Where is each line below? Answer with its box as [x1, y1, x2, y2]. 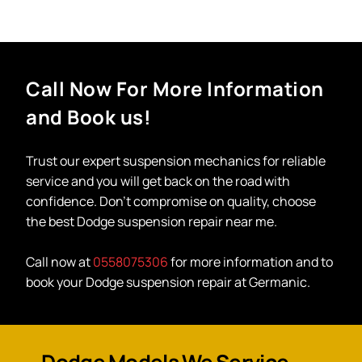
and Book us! [26, 103, 152, 130]
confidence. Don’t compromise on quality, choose [26, 192, 317, 210]
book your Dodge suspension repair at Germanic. [26, 272, 311, 291]
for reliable [260, 151, 326, 170]
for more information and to [168, 252, 334, 271]
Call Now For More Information [26, 74, 324, 102]
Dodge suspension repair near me [77, 212, 275, 230]
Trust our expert [26, 151, 124, 170]
